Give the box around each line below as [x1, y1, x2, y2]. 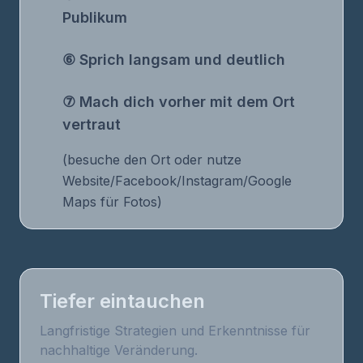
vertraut [62, 116, 121, 133]
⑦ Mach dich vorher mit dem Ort [62, 93, 295, 110]
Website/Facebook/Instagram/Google [62, 173, 292, 189]
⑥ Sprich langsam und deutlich [62, 51, 285, 68]
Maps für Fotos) [62, 194, 162, 210]
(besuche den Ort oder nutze [62, 152, 241, 168]
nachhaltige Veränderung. [40, 342, 198, 358]
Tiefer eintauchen [40, 289, 205, 313]
